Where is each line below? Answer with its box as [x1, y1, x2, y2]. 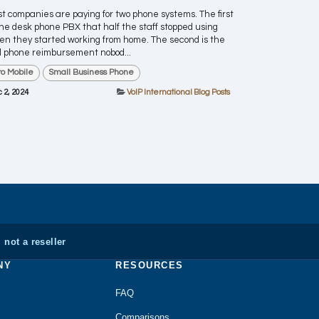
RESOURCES [115, 260, 184, 271]
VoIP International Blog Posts [127, 88, 230, 96]
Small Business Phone [48, 68, 135, 78]
